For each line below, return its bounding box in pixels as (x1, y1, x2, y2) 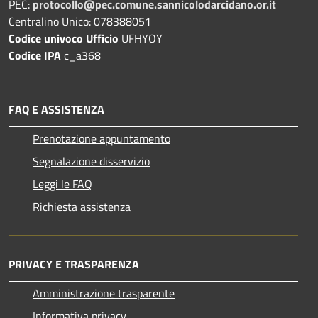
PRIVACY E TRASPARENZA (9, 255, 139, 273)
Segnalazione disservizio (33, 152, 150, 170)
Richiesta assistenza (33, 197, 131, 215)
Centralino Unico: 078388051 (9, 12, 151, 30)
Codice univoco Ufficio (9, 29, 121, 47)
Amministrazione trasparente (33, 284, 175, 302)
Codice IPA (9, 46, 64, 64)
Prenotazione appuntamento (33, 129, 170, 147)
